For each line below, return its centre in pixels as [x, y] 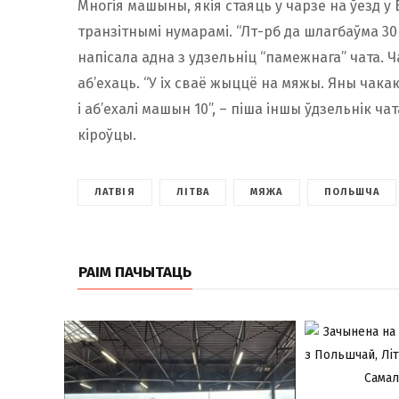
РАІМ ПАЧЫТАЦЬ [135, 273]
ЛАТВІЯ [115, 192]
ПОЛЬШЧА [352, 192]
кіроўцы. [107, 135]
